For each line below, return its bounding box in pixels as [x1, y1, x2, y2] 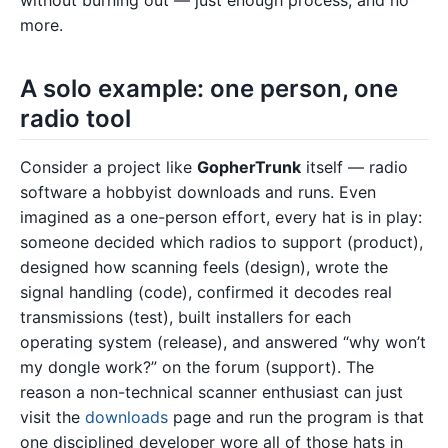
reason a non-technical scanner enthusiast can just [20, 381, 403, 402]
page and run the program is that [168, 406, 424, 427]
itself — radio [301, 156, 408, 177]
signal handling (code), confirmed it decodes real [20, 281, 392, 302]
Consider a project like [20, 156, 197, 177]
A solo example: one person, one [20, 73, 398, 103]
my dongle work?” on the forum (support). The [20, 356, 374, 377]
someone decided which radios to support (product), [20, 231, 423, 252]
